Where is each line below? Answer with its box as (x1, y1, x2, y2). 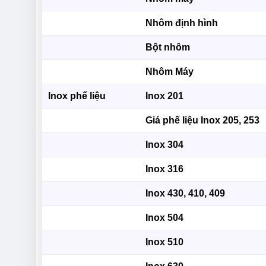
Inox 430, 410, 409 (145, 188, 226, 199)
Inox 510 (145, 237, 184, 248)
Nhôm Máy (145, 66, 194, 77)
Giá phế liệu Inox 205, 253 (145, 115, 260, 126)
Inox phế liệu (48, 91, 106, 102)
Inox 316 (145, 164, 184, 175)
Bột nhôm (145, 42, 191, 53)
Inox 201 (145, 91, 184, 102)
